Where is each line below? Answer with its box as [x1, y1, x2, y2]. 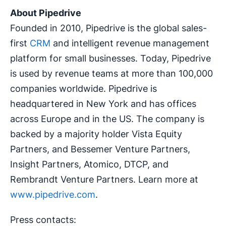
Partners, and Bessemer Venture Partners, [10, 143, 190, 154]
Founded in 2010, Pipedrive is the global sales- [10, 22, 207, 33]
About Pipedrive [10, 7, 81, 18]
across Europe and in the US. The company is [10, 113, 204, 124]
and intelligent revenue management [50, 37, 209, 48]
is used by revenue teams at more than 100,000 [10, 68, 213, 79]
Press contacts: [10, 214, 76, 225]
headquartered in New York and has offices [10, 98, 196, 109]
